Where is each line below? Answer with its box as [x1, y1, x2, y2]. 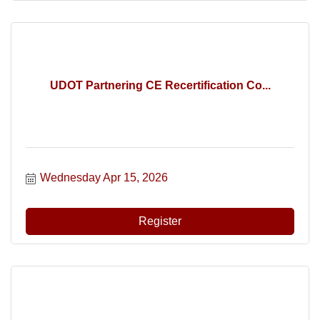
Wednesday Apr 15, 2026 [40, 171, 168, 184]
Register [139, 215, 181, 227]
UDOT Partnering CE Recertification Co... [49, 79, 271, 91]
